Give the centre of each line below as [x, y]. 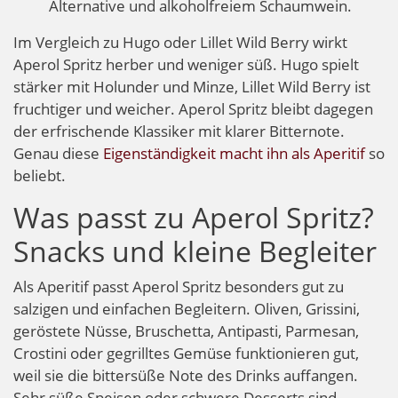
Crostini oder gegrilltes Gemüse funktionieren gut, [186, 353]
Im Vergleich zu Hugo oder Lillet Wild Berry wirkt [180, 42]
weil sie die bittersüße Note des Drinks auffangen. [186, 375]
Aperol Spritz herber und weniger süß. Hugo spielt [186, 64]
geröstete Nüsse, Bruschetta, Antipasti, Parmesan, [186, 330]
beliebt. [40, 175]
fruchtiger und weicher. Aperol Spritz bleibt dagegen [193, 108]
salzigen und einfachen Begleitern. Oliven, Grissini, [187, 308]
